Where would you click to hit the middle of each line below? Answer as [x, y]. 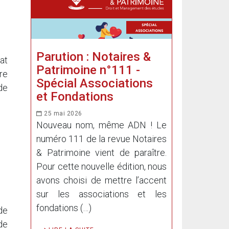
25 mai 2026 [62, 113]
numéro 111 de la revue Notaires [101, 139]
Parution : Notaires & [94, 57]
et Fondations [75, 97]
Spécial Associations [95, 83]
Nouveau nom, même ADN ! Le [101, 125]
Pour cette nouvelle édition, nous [101, 166]
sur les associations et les [101, 194]
